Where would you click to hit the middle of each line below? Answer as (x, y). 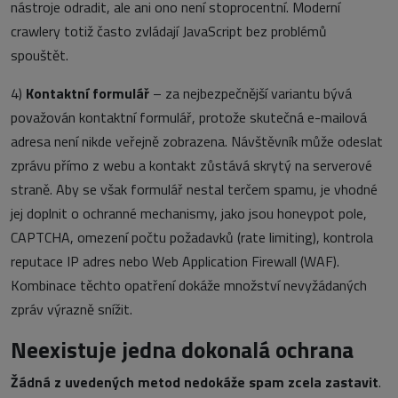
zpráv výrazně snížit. (72, 310)
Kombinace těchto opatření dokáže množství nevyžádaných (189, 286)
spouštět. (40, 56)
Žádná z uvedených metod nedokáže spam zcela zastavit (195, 382)
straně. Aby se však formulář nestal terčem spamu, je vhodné (194, 190)
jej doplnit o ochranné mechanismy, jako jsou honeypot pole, (189, 214)
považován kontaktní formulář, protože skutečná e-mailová (189, 118)
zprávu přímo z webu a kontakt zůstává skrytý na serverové (191, 166)
